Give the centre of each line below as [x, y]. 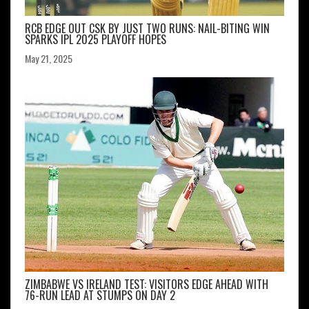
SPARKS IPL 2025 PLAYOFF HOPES [96, 40]
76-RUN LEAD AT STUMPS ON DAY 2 [100, 296]
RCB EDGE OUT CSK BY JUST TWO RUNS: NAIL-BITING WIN [147, 29]
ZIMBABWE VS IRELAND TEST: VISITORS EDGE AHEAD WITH [147, 285]
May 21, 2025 [49, 59]
